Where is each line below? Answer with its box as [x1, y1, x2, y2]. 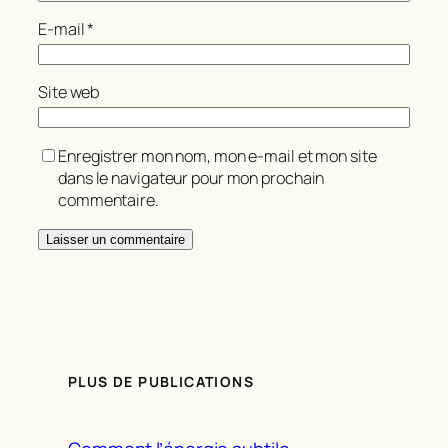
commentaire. [58, 188, 159, 211]
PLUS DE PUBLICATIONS [68, 372, 254, 392]
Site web [38, 81, 100, 104]
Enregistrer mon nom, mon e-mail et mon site [58, 144, 377, 167]
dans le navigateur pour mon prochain [58, 166, 325, 189]
